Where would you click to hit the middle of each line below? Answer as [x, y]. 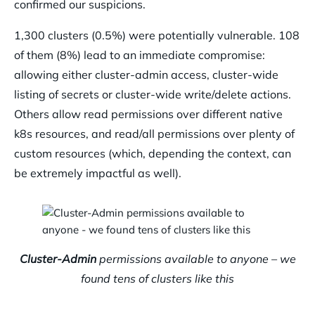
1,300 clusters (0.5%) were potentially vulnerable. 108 [157, 36]
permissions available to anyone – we [196, 259]
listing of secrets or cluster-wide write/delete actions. [153, 95]
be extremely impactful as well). [98, 173]
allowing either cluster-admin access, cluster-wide [146, 75]
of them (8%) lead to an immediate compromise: [140, 55]
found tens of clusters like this [157, 279]
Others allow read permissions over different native [148, 114]
